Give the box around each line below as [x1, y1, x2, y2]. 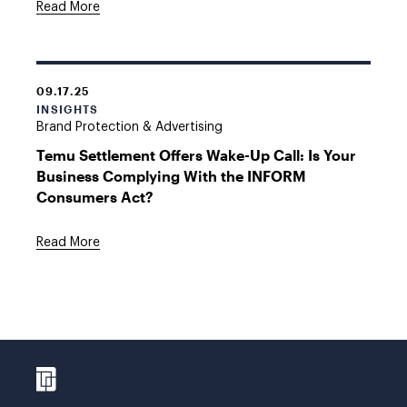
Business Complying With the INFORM [36, 167, 306, 184]
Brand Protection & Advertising [36, 121, 223, 134]
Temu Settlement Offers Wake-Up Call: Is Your [36, 146, 356, 164]
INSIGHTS [36, 103, 99, 115]
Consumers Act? [36, 188, 154, 205]
